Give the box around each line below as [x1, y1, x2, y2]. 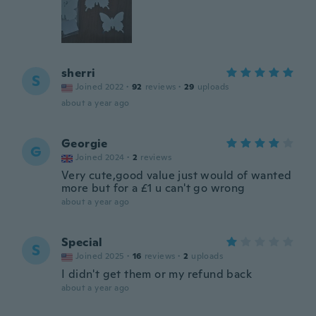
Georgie [61, 136, 108, 151]
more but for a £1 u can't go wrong [61, 181, 245, 195]
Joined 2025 [75, 250, 125, 262]
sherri [61, 66, 96, 80]
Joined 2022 [75, 81, 124, 92]
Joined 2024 [75, 152, 125, 163]
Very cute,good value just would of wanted [61, 168, 292, 183]
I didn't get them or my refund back [61, 267, 252, 281]
